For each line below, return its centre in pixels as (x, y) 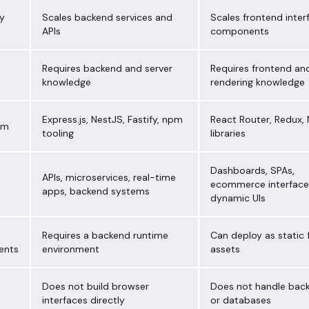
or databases (241, 300)
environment (71, 249)
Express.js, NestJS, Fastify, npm (112, 120)
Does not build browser (96, 287)
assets (225, 249)
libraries (228, 133)
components (240, 31)
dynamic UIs (238, 198)
